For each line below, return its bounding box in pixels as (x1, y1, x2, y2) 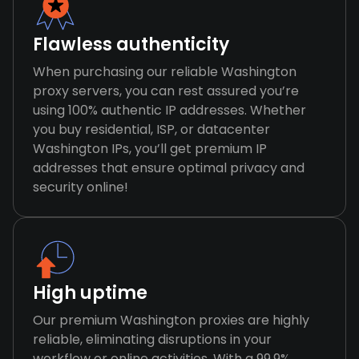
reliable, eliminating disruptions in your (33, 330, 272, 349)
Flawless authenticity (33, 32, 229, 57)
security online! (33, 178, 128, 196)
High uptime (33, 280, 147, 305)
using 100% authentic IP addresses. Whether (33, 101, 306, 119)
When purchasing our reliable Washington (33, 63, 296, 81)
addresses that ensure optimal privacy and (33, 159, 305, 177)
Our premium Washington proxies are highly (33, 311, 309, 329)
